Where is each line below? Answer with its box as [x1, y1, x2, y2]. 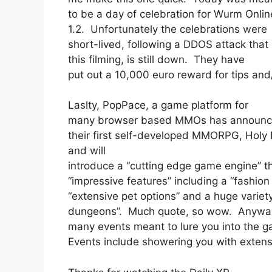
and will [68, 144, 106, 157]
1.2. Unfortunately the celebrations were [68, 22, 267, 35]
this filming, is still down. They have [68, 53, 245, 66]
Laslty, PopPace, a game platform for [68, 99, 248, 112]
